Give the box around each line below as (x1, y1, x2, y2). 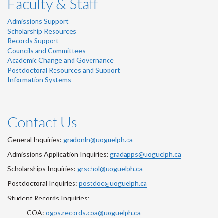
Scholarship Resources (7, 26, 76, 35)
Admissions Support (7, 17, 69, 25)
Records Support (7, 36, 59, 45)
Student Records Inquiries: (7, 193, 90, 202)
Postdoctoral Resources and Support (7, 65, 120, 74)
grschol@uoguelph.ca (77, 164, 143, 173)
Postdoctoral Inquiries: (7, 179, 79, 187)
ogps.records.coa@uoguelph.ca (46, 208, 141, 217)
